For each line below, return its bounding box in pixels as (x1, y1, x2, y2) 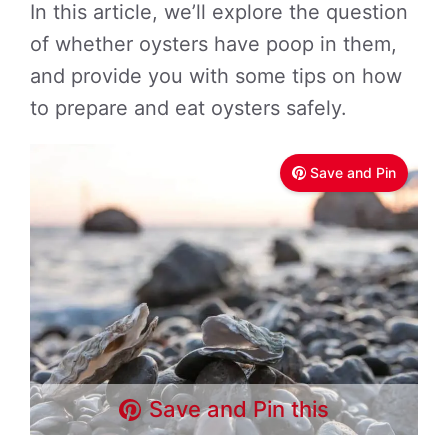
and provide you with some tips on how (30, 64, 402, 88)
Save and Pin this (149, 396, 330, 422)
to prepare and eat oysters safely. (30, 96, 347, 120)
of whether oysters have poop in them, (30, 32, 397, 56)
